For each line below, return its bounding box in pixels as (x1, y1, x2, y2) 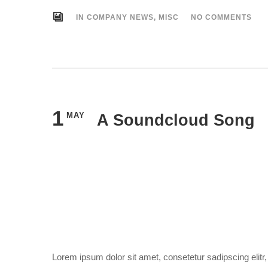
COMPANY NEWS (87, 13, 154, 22)
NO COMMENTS (191, 13, 252, 22)
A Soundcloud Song (97, 111, 255, 129)
